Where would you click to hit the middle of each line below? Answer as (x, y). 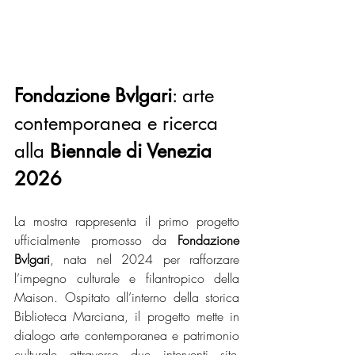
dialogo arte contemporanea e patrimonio (127, 336)
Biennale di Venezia (134, 151)
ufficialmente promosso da (96, 240)
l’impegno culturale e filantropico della (127, 279)
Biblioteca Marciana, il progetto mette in (127, 317)
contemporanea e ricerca (119, 124)
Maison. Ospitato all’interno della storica (127, 298)
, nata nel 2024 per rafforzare (145, 260)
